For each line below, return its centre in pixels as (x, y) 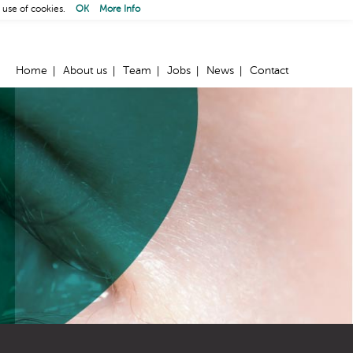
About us (85, 71)
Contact (269, 71)
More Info (119, 9)
